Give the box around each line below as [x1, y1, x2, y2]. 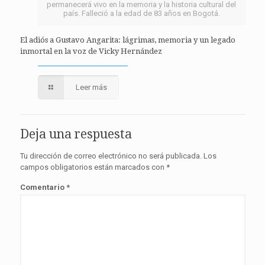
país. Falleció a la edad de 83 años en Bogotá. [63, 9, 220, 18]
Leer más [75, 83, 107, 92]
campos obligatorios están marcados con [20, 163, 166, 172]
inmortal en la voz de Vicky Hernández [20, 47, 162, 56]
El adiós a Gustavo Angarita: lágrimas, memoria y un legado [20, 35, 235, 45]
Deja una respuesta [20, 127, 132, 142]
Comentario [20, 183, 66, 192]
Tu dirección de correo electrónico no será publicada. [20, 151, 202, 161]
